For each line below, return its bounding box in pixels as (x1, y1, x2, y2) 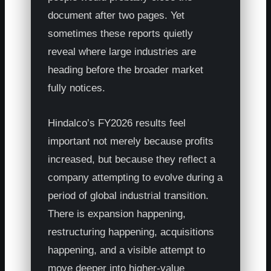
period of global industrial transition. (48, 189, 209, 201)
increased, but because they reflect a (48, 153, 216, 165)
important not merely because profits (48, 135, 214, 147)
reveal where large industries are (48, 45, 197, 57)
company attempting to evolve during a (48, 171, 223, 183)
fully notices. (48, 82, 106, 94)
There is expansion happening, (48, 207, 186, 220)
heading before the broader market (48, 64, 204, 76)
